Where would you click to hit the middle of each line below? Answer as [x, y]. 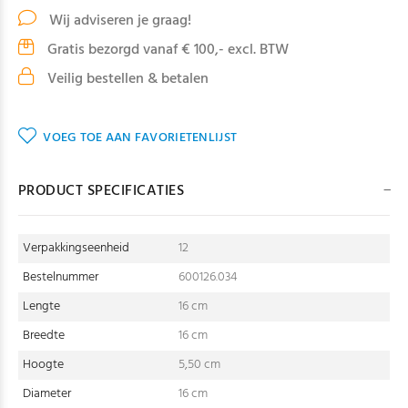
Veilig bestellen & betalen [126, 79]
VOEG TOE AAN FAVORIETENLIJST [140, 138]
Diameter [47, 394]
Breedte [44, 336]
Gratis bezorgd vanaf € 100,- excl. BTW [166, 50]
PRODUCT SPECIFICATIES [102, 191]
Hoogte [43, 365]
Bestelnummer [61, 277]
